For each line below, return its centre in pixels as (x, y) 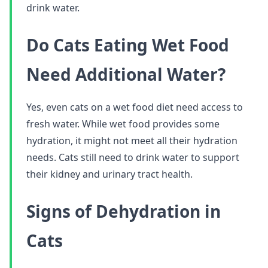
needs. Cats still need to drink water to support (133, 157)
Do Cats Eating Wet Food (128, 45)
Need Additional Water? (126, 74)
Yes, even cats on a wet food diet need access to (135, 107)
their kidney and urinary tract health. (109, 174)
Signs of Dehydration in (124, 211)
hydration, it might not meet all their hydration (132, 141)
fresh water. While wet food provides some (123, 124)
